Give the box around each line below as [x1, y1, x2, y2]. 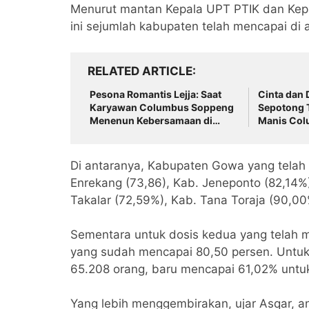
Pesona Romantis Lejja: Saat [90, 88, 221, 101]
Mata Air [90, 141, 129, 153]
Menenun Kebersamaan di [90, 114, 212, 127]
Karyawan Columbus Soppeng [90, 101, 234, 114]
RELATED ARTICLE [88, 64, 192, 79]
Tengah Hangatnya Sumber [90, 128, 217, 140]
